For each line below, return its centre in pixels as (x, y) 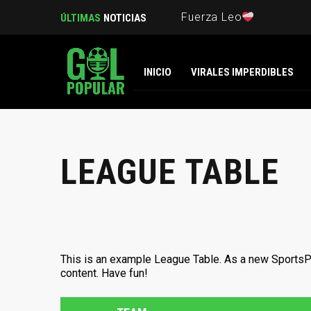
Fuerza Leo (212, 17)
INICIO (158, 72)
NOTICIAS (124, 18)
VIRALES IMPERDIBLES (242, 72)
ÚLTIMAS (81, 18)
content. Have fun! (104, 274)
